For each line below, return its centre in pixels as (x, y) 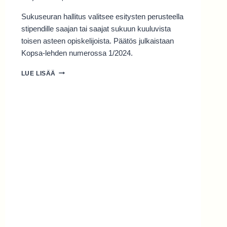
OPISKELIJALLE (81, 109)
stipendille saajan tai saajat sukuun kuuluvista (96, 28)
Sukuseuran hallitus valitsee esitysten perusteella (102, 16)
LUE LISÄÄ (39, 73)
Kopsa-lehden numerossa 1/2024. (77, 53)
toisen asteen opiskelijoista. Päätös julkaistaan (97, 41)
